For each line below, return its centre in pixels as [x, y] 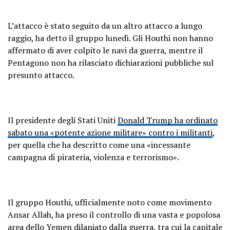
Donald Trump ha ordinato [168, 120]
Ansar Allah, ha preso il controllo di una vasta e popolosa [114, 214]
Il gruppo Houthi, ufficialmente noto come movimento [110, 202]
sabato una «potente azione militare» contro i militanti [110, 132]
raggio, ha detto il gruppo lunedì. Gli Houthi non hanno [110, 38]
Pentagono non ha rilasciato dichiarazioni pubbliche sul [111, 62]
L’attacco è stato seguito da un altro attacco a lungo [105, 25]
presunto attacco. [41, 75]
